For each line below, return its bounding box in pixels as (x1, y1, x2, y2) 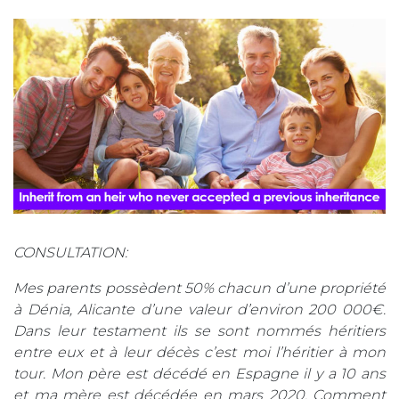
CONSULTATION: (13, 243, 127, 261)
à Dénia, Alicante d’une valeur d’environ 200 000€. (13, 300, 386, 318)
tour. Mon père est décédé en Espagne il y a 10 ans (13, 364, 386, 382)
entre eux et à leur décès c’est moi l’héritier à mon (13, 343, 386, 361)
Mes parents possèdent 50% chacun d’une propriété (13, 279, 386, 297)
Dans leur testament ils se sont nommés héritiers (13, 322, 386, 339)
